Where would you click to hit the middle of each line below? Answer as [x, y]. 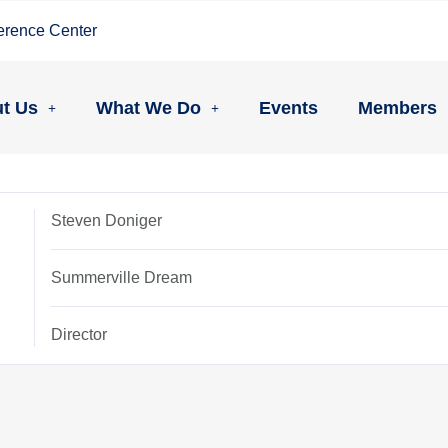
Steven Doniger [107, 221]
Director [79, 335]
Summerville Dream [122, 278]
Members [397, 108]
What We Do [148, 108]
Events [288, 108]
